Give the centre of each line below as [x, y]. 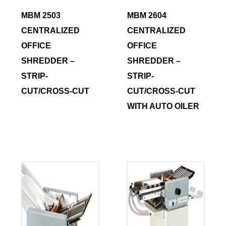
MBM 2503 [41, 16]
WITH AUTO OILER [163, 106]
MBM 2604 [147, 16]
